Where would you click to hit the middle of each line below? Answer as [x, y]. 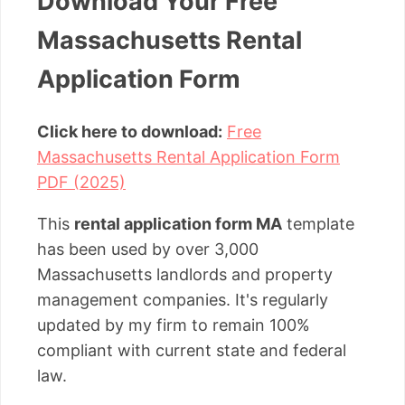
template [318, 223]
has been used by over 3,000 [148, 249]
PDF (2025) [81, 182]
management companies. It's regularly [183, 299]
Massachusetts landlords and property [185, 274]
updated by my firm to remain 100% [174, 325]
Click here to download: [130, 131]
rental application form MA [178, 223]
